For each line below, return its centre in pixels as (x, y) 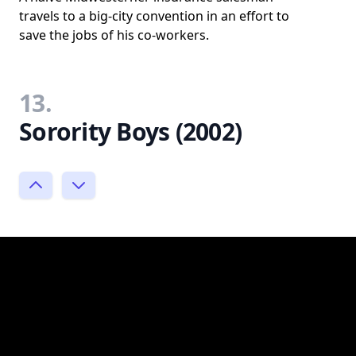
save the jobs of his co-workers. (114, 35)
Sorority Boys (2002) (130, 131)
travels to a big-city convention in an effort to (154, 15)
